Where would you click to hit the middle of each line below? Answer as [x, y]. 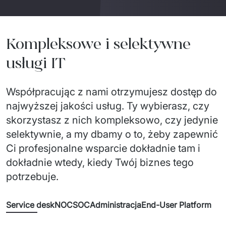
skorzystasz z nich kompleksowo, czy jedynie [112, 120]
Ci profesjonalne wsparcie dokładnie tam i [103, 148]
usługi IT [36, 63]
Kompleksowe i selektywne [98, 44]
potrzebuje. [32, 177]
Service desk [30, 205]
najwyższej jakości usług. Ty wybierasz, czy [108, 106]
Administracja [116, 205]
